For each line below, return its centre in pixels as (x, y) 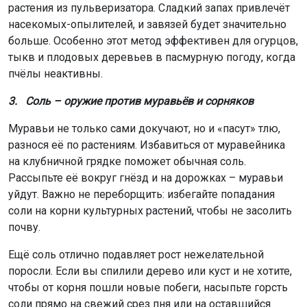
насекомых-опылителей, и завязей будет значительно (147, 24)
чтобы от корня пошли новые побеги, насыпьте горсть (148, 287)
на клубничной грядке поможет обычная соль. (127, 161)
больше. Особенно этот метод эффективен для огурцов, (153, 40)
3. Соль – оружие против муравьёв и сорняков (131, 101)
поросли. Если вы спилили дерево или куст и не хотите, (150, 271)
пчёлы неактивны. (56, 73)
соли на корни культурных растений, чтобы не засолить (150, 210)
